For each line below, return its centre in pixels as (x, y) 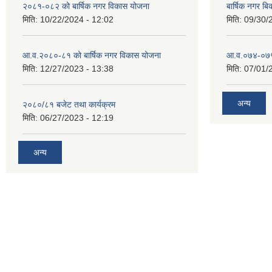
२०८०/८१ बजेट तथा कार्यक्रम (69, 104)
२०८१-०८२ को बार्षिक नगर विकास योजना (86, 6)
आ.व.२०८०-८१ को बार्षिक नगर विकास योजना (92, 55)
